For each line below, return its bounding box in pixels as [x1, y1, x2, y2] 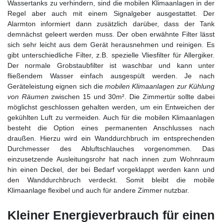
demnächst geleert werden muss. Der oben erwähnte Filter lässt [7, 30, 215, 38]
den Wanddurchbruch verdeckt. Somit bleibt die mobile [7, 175, 215, 184]
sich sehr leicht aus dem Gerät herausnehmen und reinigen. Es [7, 40, 215, 49]
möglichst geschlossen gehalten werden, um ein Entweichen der [7, 103, 215, 111]
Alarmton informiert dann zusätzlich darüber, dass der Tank [7, 19, 215, 28]
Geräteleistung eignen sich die [7, 82, 106, 90]
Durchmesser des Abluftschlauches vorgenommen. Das [7, 144, 215, 153]
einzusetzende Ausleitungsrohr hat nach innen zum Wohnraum [7, 155, 215, 163]
